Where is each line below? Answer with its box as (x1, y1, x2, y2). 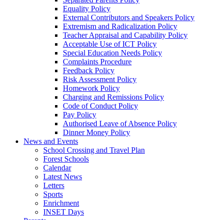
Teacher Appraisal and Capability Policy (63, 30, 188, 39)
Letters (43, 181, 64, 190)
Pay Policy (63, 110, 96, 119)
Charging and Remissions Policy (63, 92, 164, 101)
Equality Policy (63, 4, 110, 13)
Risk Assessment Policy (63, 75, 137, 83)
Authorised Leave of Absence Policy (63, 119, 177, 128)
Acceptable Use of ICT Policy (63, 39, 157, 48)
